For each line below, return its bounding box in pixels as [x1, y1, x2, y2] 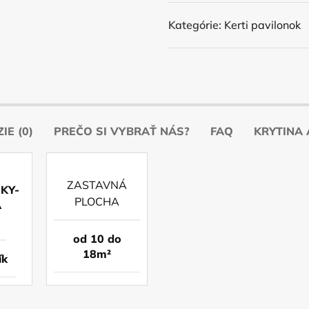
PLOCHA [74, 195, 120, 208]
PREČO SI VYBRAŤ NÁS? [54, 124, 190, 138]
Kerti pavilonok [224, 18, 301, 32]
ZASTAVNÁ [67, 178, 128, 192]
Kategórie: [168, 18, 221, 32]
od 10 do [72, 232, 121, 246]
